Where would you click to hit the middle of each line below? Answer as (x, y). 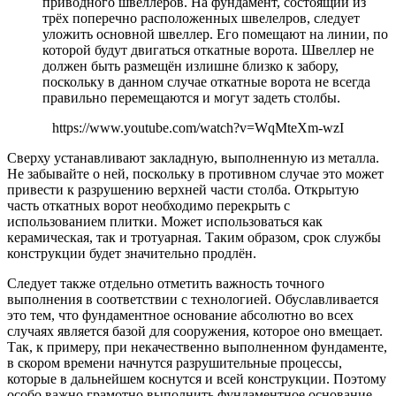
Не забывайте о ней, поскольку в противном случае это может (195, 174)
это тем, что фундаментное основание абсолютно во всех (180, 316)
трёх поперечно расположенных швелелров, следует (201, 19)
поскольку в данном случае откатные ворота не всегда (206, 82)
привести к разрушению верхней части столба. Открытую (183, 190)
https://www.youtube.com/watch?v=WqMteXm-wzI (198, 128)
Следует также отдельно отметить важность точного (166, 284)
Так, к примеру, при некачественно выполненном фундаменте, (197, 347)
